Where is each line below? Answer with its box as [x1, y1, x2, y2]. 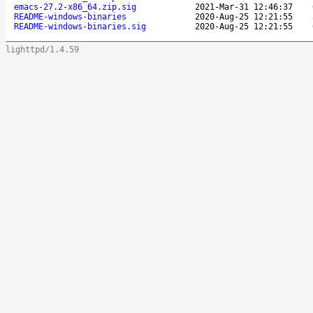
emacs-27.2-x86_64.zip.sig [14, 1, 136, 12]
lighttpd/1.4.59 [6, 44, 79, 54]
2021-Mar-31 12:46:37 [195, 1, 293, 12]
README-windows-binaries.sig [14, 21, 146, 31]
